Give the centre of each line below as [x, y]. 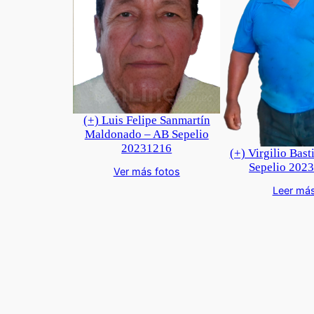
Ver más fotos [146, 172]
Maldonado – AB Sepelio [146, 135]
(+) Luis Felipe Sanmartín [146, 121]
